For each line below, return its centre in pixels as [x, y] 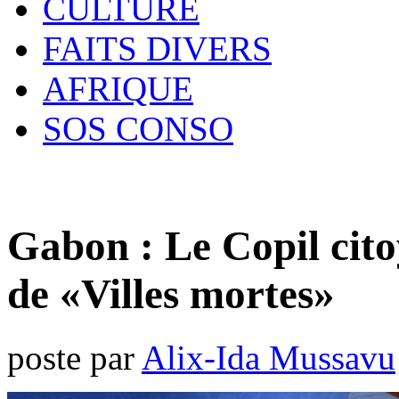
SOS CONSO [138, 129]
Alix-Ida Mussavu [269, 357]
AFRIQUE [118, 89]
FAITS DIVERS [157, 49]
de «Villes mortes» [171, 294]
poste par [74, 357]
